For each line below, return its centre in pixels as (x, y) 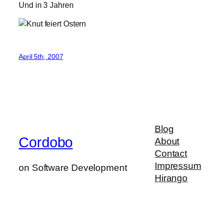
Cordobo (46, 142)
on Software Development (73, 168)
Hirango (171, 178)
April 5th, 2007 (41, 56)
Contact (171, 154)
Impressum (178, 166)
